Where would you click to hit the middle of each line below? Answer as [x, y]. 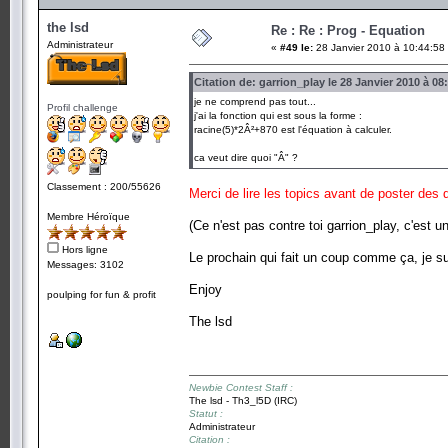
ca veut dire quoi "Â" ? [246, 157]
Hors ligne [83, 249]
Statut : [206, 413]
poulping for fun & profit [101, 294]
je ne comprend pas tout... [255, 101]
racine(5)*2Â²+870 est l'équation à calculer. [293, 129]
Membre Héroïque [88, 216]
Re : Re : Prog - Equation [348, 30]
